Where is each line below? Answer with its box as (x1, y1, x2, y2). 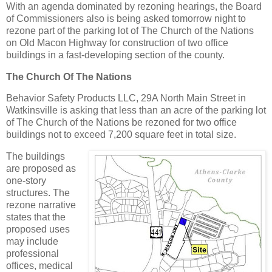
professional (6, 248, 59, 259)
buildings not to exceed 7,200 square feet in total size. (6, 129, 236, 140)
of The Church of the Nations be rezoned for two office (6, 117, 237, 128)
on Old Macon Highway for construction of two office (6, 37, 228, 48)
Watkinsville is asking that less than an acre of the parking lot (6, 105, 266, 116)
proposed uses (6, 224, 70, 235)
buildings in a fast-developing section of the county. (6, 49, 225, 60)
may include (6, 236, 58, 247)
